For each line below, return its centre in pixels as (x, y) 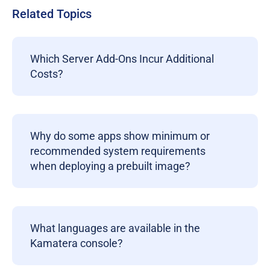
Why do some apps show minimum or (120, 136)
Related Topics (52, 14)
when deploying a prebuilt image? (110, 166)
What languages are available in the (115, 228)
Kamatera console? (77, 243)
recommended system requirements (118, 151)
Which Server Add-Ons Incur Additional (122, 59)
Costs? (47, 74)
